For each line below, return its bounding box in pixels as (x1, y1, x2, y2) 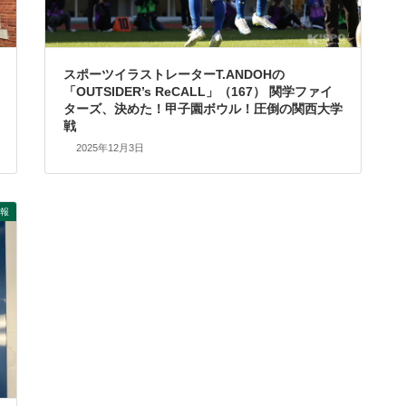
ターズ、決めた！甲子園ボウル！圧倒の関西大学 (63, 101, 343, 116)
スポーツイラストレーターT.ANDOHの (63, 66, 285, 82)
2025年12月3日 (75, 142, 144, 154)
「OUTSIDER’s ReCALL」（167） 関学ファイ (63, 83, 333, 99)
